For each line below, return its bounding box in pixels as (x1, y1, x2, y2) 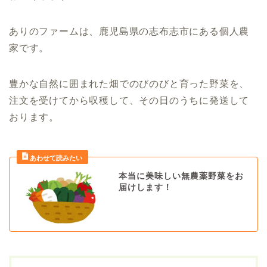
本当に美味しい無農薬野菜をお (118, 171, 244, 181)
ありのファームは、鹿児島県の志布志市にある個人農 (9, 26, 250, 36)
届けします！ (118, 182, 172, 192)
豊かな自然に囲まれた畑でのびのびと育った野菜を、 (9, 78, 250, 89)
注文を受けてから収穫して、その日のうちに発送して (9, 95, 250, 105)
